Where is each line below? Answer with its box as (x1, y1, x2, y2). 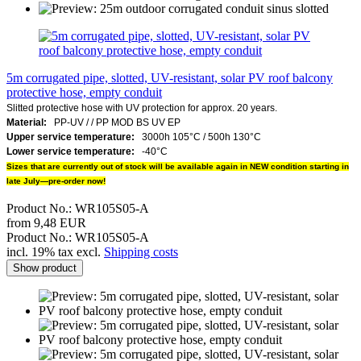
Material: (6, 116, 47, 128)
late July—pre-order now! (6, 176, 106, 185)
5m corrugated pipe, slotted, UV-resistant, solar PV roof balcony (6, 70, 333, 85)
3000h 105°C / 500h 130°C (135, 131, 261, 143)
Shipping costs (104, 244, 178, 259)
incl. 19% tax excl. (6, 244, 104, 259)
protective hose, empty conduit (6, 85, 162, 99)
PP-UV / (47, 116, 91, 128)
